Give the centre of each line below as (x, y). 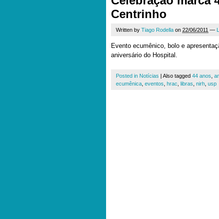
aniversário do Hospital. (144, 55)
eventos (154, 84)
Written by (129, 30)
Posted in (128, 76)
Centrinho (139, 14)
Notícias (149, 76)
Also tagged (177, 76)
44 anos (202, 76)
